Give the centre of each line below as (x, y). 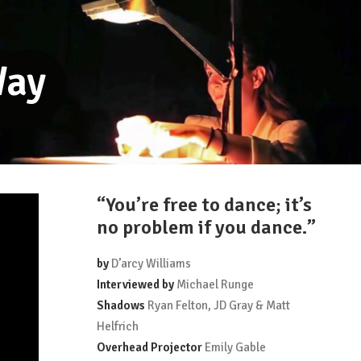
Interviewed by (135, 284)
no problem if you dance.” (206, 227)
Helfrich (118, 326)
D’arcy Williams (151, 263)
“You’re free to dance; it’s (204, 205)
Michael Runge (214, 284)
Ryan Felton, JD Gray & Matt (218, 305)
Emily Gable (234, 347)
